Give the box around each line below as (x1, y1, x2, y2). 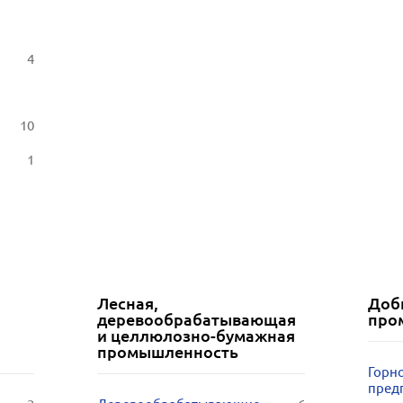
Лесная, (96, 293, 158, 313)
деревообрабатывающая (96, 309, 296, 329)
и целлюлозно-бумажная (96, 326, 295, 345)
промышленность (96, 342, 238, 362)
